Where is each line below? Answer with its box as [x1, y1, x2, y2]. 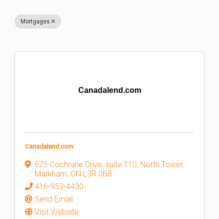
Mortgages [21, 18, 50, 25]
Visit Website [35, 207, 79, 217]
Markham [35, 169, 67, 178]
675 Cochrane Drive [35, 160, 102, 169]
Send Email [35, 195, 73, 204]
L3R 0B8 [83, 169, 112, 178]
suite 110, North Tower [106, 160, 182, 169]
